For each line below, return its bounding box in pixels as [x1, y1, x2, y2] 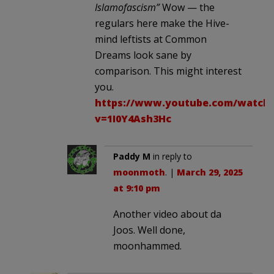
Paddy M [113, 150, 150, 162]
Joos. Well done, [113, 223, 185, 237]
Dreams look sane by [95, 48, 191, 62]
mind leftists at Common [95, 32, 207, 46]
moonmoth [113, 166, 165, 178]
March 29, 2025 [177, 166, 243, 178]
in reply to [150, 150, 192, 162]
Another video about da [113, 207, 221, 221]
